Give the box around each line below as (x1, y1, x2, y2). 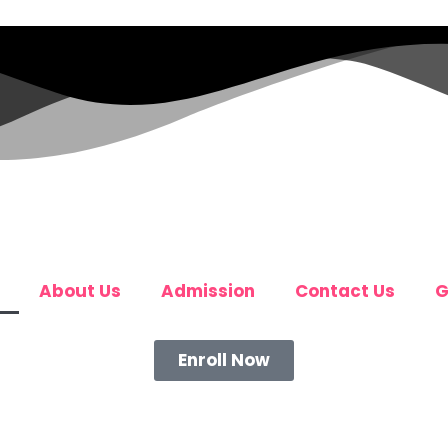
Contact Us (294, 279, 395, 304)
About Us (38, 279, 121, 304)
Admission (160, 279, 255, 304)
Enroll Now (178, 348, 270, 373)
